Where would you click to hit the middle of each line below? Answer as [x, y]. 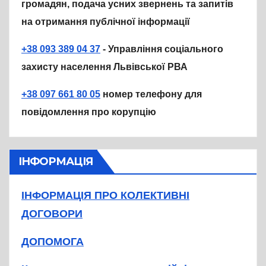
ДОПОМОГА [53, 241]
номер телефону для [151, 94]
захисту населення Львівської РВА [104, 66]
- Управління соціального [162, 49]
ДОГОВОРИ [52, 213]
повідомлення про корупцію [89, 112]
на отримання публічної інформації [106, 21]
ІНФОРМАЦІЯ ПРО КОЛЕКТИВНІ [105, 195]
